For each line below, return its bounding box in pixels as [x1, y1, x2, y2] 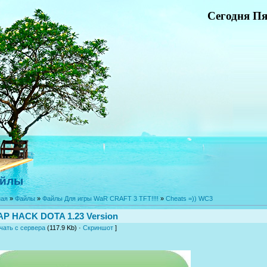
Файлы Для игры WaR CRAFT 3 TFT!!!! [42, 195, 159, 202]
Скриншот [83, 223, 113, 231]
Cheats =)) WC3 [166, 195, 213, 202]
